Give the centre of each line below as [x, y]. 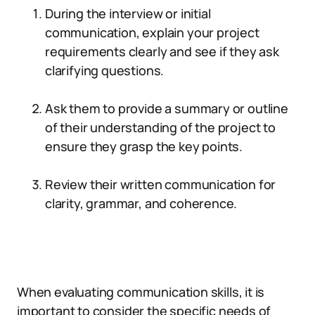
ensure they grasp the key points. [144, 146]
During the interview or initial [128, 13]
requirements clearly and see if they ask [162, 51]
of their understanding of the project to [160, 127]
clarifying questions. [105, 70]
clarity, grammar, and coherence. [141, 203]
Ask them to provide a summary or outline [167, 108]
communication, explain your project [152, 32]
